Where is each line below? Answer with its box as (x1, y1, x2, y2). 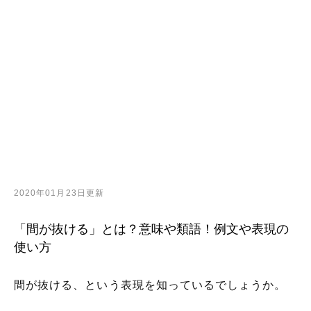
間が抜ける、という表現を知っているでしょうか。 (14, 279, 287, 291)
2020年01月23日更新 (14, 188, 104, 198)
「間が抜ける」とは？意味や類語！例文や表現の (14, 222, 289, 236)
